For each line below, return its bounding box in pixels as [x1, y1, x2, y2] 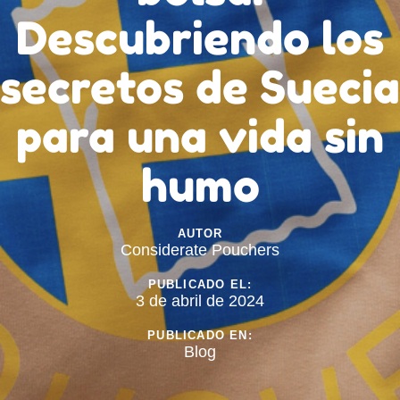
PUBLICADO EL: [147, 278, 253, 292]
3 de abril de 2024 [136, 292, 264, 311]
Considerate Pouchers [121, 241, 279, 260]
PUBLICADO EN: [147, 329, 253, 343]
